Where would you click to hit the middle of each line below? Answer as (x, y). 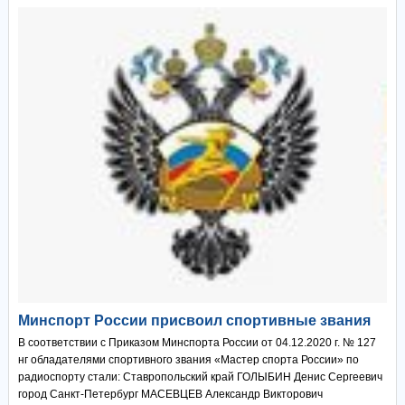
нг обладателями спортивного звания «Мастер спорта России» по (188, 359)
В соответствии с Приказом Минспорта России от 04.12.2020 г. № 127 (197, 342)
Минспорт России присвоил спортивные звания (194, 320)
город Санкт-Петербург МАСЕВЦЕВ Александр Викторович (170, 394)
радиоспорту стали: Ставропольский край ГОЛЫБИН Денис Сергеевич (200, 377)
